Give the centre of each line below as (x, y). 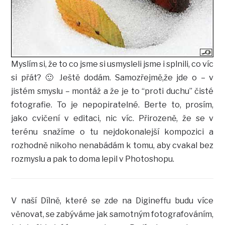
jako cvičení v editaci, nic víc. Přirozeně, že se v (113, 118)
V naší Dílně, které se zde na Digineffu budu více (113, 201)
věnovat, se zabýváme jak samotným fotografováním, (113, 214)
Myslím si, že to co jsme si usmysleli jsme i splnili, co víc (113, 64)
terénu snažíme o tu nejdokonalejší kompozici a (113, 132)
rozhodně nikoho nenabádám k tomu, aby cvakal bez (113, 145)
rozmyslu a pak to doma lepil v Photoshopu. (93, 159)
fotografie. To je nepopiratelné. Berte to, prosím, (113, 104)
